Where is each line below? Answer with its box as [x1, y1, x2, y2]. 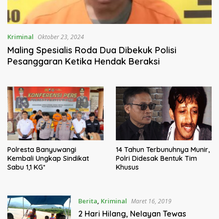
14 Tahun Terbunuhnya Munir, [115, 145, 210, 154]
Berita [78, 197, 97, 206]
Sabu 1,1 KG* [7, 163, 45, 172]
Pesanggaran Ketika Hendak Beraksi [7, 55, 160, 67]
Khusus [115, 163, 139, 172]
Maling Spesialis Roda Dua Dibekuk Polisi [7, 44, 176, 56]
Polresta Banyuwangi [7, 145, 76, 154]
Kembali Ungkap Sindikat [7, 154, 89, 163]
